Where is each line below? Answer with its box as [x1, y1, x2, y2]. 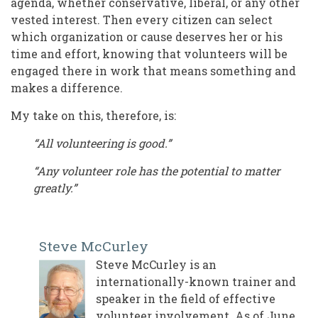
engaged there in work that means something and [11, 63, 296, 79]
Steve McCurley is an [96, 257, 216, 273]
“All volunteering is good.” [33, 136, 171, 151]
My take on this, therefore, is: [11, 108, 176, 124]
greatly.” [33, 180, 77, 196]
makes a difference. [11, 80, 123, 96]
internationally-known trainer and [96, 274, 296, 290]
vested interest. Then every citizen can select [11, 12, 273, 28]
